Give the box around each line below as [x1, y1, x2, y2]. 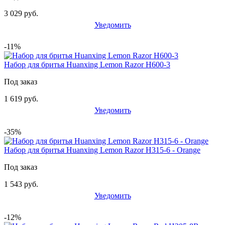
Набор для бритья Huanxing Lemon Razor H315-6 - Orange [4, 145, 200, 154]
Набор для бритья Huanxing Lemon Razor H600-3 [4, 60, 170, 69]
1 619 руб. [4, 94, 38, 103]
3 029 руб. [4, 9, 38, 18]
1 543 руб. [4, 179, 38, 188]
